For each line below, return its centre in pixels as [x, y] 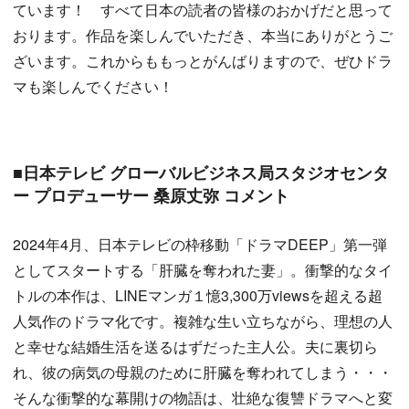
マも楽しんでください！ [93, 87]
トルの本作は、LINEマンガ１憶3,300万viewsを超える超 [198, 296]
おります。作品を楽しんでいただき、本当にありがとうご [203, 36]
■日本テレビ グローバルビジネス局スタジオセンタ [201, 173]
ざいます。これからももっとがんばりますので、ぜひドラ [203, 61]
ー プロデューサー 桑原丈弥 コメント [151, 196]
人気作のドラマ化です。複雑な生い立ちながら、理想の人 [203, 321]
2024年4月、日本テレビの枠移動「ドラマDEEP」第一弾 [200, 245]
